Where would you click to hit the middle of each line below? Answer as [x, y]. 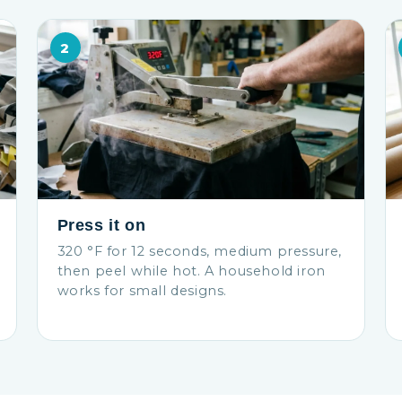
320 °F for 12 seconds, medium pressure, [200, 251]
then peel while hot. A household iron [191, 271]
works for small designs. [142, 291]
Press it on [101, 225]
